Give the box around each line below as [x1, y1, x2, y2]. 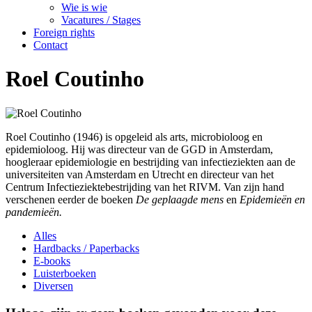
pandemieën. [6, 205, 62, 218]
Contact [33, 39, 68, 51]
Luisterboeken [33, 267, 96, 279]
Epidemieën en [240, 193, 305, 205]
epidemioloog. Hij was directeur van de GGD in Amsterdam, [6, 143, 273, 155]
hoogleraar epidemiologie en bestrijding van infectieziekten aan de [6, 155, 295, 168]
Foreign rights [33, 26, 95, 38]
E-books [33, 254, 70, 267]
